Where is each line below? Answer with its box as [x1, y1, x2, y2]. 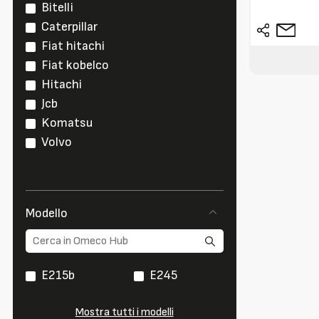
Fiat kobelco [41, 58, 109, 73]
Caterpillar [41, 19, 98, 35]
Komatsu [41, 115, 93, 131]
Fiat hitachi [41, 38, 105, 54]
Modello [26, 206, 68, 221]
